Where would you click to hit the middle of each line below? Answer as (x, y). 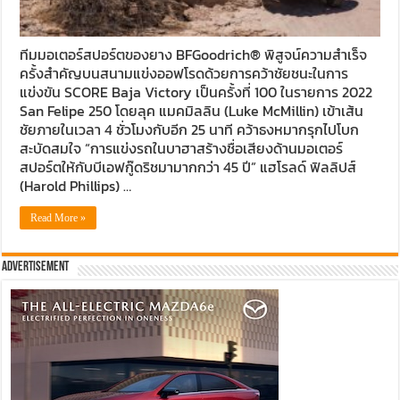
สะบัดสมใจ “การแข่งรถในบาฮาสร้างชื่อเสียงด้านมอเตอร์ (182, 148)
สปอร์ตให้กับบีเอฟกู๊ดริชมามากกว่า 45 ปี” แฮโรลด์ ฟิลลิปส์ (188, 167)
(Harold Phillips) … (76, 185)
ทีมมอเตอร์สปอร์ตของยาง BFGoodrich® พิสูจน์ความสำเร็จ (194, 54)
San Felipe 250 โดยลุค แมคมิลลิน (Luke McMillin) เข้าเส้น (192, 110)
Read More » (58, 217)
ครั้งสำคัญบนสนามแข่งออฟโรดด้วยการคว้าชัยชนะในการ (184, 73)
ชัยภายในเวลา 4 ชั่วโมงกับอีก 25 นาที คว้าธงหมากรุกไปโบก (190, 129)
